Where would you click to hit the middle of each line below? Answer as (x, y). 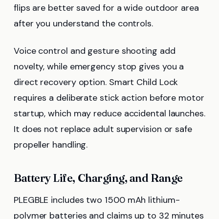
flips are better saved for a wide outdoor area (106, 8)
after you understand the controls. (83, 24)
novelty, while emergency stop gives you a (99, 67)
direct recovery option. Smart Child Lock (96, 82)
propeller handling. (51, 145)
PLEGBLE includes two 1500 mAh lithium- (97, 200)
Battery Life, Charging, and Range (98, 178)
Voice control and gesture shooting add (95, 51)
